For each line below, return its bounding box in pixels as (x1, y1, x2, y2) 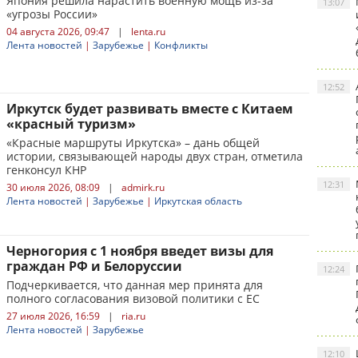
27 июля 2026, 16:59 (6, 309, 100, 323)
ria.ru (121, 309, 145, 323)
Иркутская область (154, 194, 242, 208)
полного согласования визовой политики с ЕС (6, 291, 260, 306)
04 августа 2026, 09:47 (6, 25, 109, 38)
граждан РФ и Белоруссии (6, 257, 182, 275)
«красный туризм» (6, 115, 136, 133)
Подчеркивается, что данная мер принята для (6, 277, 263, 292)
